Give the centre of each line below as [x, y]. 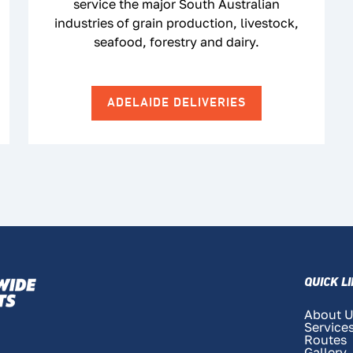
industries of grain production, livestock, [176, 22]
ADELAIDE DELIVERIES [176, 103]
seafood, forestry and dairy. [176, 41]
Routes [325, 339]
